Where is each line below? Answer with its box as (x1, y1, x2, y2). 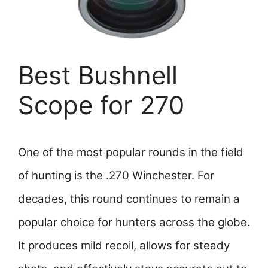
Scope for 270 (18, 90, 184, 121)
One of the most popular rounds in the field (18, 145, 243, 160)
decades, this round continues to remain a (18, 192, 240, 206)
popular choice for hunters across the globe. (18, 215, 250, 230)
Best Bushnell (18, 60, 178, 91)
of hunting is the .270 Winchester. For (18, 169, 214, 183)
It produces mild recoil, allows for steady (18, 239, 230, 253)
